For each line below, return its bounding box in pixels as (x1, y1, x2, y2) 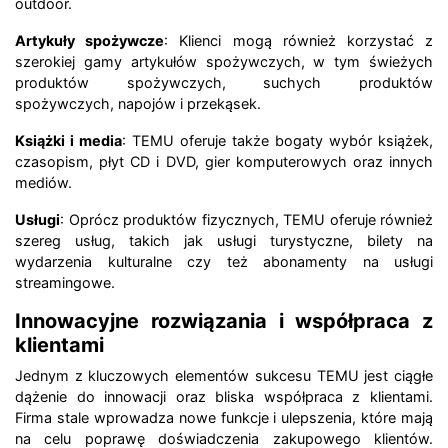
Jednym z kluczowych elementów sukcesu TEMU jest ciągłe (15, 367, 433, 385)
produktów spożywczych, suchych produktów (15, 74, 433, 92)
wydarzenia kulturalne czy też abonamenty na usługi (15, 253, 433, 271)
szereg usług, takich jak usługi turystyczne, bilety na (15, 232, 433, 250)
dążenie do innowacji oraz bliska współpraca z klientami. (15, 388, 433, 406)
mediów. (15, 174, 72, 192)
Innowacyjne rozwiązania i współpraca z (15, 309, 433, 334)
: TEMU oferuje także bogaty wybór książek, (122, 132, 433, 150)
